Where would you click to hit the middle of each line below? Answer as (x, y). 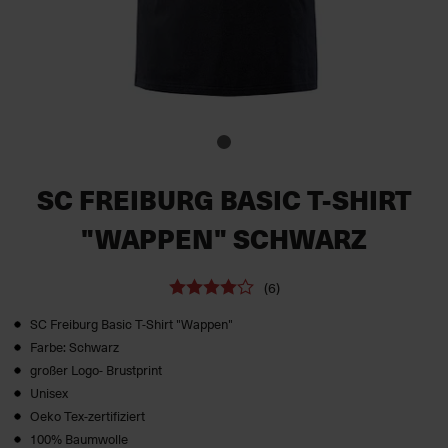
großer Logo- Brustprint (96, 369)
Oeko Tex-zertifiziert (87, 415)
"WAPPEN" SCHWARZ (224, 238)
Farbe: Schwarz (74, 346)
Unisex (49, 392)
